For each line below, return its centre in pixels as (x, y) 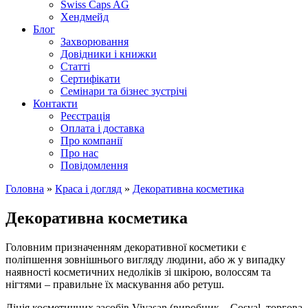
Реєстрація (85, 116)
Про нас (79, 153)
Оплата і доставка (102, 128)
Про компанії (91, 141)
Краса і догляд (88, 189)
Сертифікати (90, 79)
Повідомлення (94, 165)
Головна (25, 189)
